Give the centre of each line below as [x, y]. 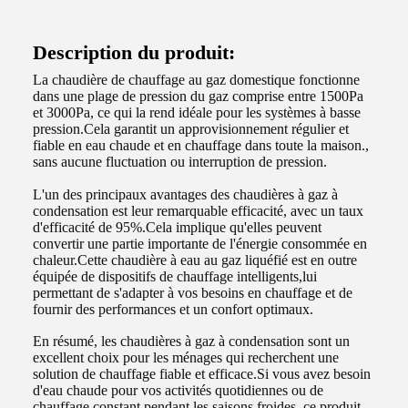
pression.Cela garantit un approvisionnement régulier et [191, 129]
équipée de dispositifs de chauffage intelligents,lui [175, 276]
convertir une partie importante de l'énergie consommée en [200, 243]
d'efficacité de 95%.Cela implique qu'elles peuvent [177, 227]
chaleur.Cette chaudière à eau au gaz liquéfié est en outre [195, 260]
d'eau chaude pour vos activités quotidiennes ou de [178, 390]
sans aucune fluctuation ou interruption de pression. [180, 162]
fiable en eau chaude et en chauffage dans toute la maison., [201, 145]
